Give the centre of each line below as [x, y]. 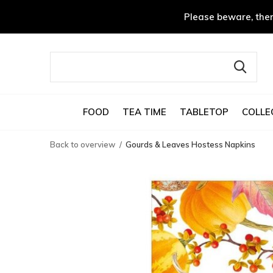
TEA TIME [144, 112]
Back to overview [83, 144]
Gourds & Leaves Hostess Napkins [190, 144]
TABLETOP [204, 112]
